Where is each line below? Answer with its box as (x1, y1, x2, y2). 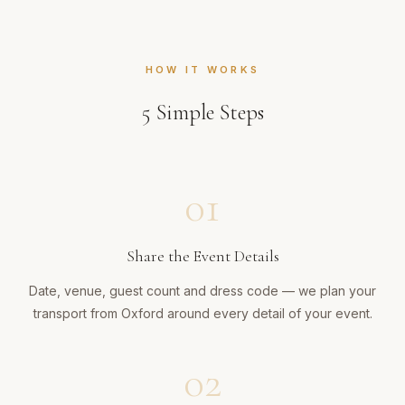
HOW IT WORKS (145, 63, 260, 77)
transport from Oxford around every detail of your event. (33, 306, 372, 322)
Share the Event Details (126, 246, 279, 267)
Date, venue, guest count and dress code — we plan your (29, 283, 376, 299)
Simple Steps (150, 99, 264, 127)
